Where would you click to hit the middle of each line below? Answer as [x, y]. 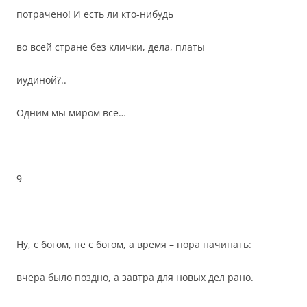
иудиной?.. [41, 80]
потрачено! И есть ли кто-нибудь [95, 14]
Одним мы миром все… [71, 113]
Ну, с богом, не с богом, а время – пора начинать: [134, 244]
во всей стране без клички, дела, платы [111, 47]
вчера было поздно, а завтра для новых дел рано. [135, 277]
